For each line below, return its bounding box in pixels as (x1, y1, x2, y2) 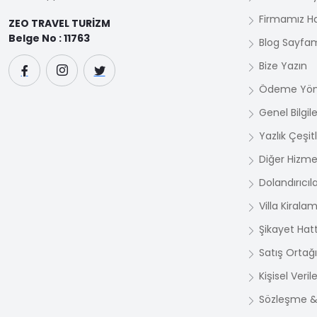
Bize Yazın (259, 59, 307, 73)
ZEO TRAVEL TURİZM (8, 16, 110, 30)
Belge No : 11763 (8, 31, 90, 45)
